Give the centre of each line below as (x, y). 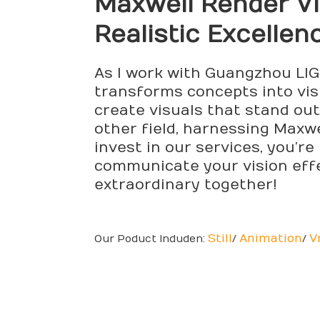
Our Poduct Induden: (151, 239)
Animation (271, 239)
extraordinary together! (186, 185)
